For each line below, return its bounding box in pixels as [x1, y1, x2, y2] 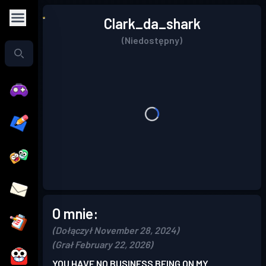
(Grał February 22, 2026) [52, 239, 153, 250]
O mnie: [52, 205, 98, 222]
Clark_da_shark [103, 15, 201, 32]
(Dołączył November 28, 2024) [52, 224, 179, 236]
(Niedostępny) [122, 34, 182, 46]
